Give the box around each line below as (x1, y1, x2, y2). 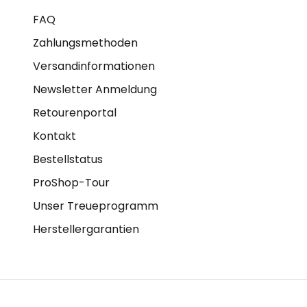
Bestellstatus (33, 151, 103, 167)
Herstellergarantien (33, 221, 139, 237)
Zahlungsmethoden (33, 35, 138, 51)
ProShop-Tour (33, 175, 110, 191)
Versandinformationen (33, 58, 155, 74)
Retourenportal (33, 105, 116, 121)
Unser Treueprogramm (33, 198, 158, 214)
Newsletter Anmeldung (33, 82, 157, 97)
